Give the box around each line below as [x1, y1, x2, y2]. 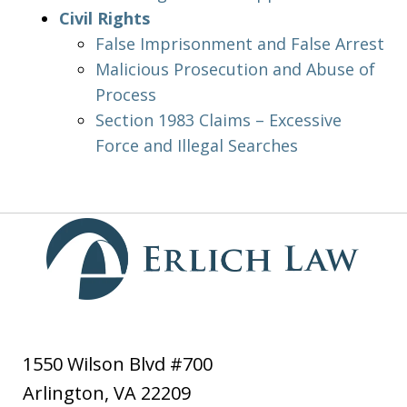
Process [95, 84, 156, 105]
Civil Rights [59, 7, 150, 29]
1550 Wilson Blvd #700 [23, 352, 213, 376]
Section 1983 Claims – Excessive [95, 109, 342, 131]
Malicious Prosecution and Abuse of [95, 58, 375, 80]
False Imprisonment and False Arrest [95, 33, 384, 55]
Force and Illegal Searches [95, 134, 298, 156]
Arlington [23, 381, 105, 405]
